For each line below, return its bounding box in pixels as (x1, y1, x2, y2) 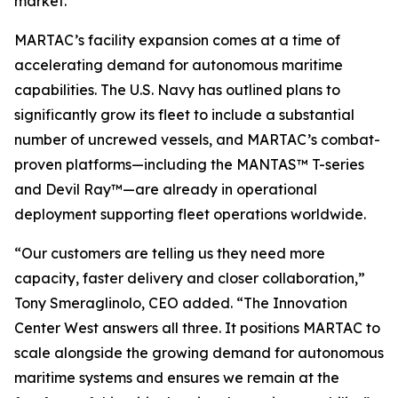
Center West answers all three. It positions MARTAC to (14, 319, 380, 338)
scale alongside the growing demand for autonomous (14, 344, 384, 362)
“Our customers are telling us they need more (14, 244, 325, 263)
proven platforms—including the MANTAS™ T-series (14, 155, 364, 174)
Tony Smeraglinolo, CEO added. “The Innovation (14, 294, 347, 313)
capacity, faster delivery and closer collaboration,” (14, 269, 365, 288)
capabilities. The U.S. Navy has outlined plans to (14, 81, 340, 99)
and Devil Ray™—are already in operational (14, 180, 317, 199)
